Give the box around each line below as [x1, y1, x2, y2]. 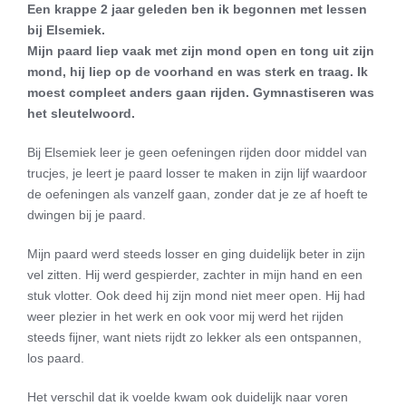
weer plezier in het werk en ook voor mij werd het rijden [27, 309, 343, 324]
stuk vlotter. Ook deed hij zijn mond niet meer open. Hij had [27, 288, 365, 304]
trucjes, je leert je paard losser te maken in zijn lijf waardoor [27, 166, 367, 181]
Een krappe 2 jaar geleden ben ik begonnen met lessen [27, 2, 367, 17]
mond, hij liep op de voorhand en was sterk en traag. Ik [27, 64, 368, 80]
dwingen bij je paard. [27, 208, 146, 223]
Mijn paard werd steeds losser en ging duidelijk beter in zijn [27, 246, 365, 262]
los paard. [27, 351, 84, 366]
